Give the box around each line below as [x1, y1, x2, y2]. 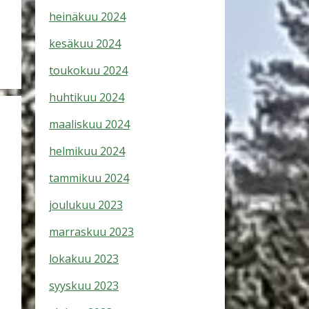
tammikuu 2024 [49, 170, 129, 186]
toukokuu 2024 [49, 63, 128, 78]
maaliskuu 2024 [49, 117, 130, 132]
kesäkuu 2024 [49, 36, 121, 51]
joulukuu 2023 [49, 197, 123, 212]
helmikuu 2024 [49, 143, 125, 159]
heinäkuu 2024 [49, 9, 126, 24]
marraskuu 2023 [49, 224, 134, 239]
